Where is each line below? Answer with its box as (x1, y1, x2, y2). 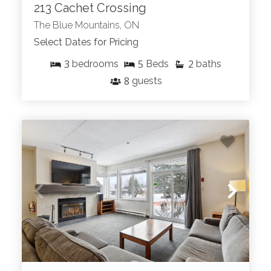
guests (131, 75, 162, 87)
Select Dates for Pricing (34, 36, 139, 48)
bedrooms (72, 58, 119, 70)
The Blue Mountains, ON (34, 19, 139, 31)
